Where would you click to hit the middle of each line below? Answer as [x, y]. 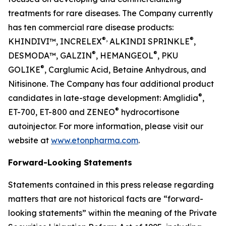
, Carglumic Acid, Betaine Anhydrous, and [125, 69]
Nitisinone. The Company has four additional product [111, 83]
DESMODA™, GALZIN [50, 55]
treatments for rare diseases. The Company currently [110, 13]
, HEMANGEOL [125, 55]
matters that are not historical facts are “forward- [106, 199]
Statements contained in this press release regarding [111, 184]
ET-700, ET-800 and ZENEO [62, 112]
